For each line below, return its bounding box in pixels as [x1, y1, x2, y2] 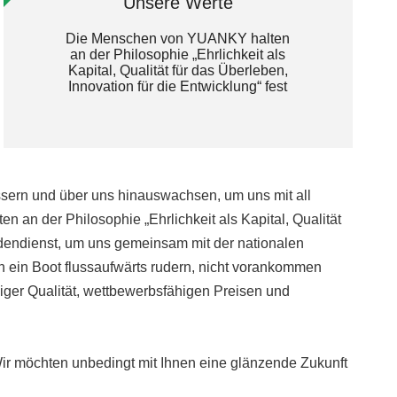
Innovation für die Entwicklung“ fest [68, 78, 288, 94]
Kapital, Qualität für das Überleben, [67, 62, 288, 78]
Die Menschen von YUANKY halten [66, 30, 291, 46]
